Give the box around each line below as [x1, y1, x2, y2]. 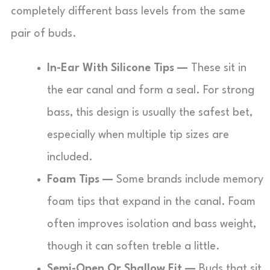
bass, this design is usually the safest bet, [47, 107, 253, 118]
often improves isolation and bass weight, [47, 219, 256, 230]
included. [47, 152, 93, 163]
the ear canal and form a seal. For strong [47, 85, 254, 96]
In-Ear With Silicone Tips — [47, 63, 188, 74]
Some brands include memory [113, 174, 263, 185]
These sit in [188, 63, 246, 74]
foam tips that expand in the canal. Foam [47, 196, 256, 207]
